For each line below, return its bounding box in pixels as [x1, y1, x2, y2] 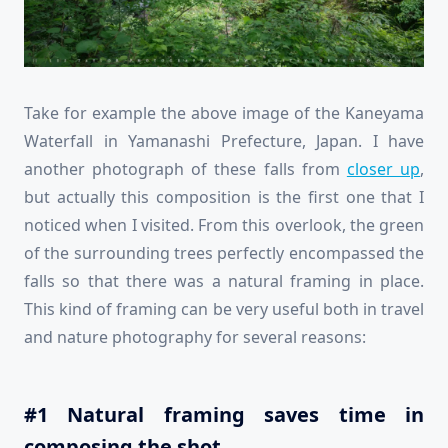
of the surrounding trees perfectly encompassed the [24, 242, 424, 265]
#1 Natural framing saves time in [24, 401, 424, 429]
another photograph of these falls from [24, 158, 347, 181]
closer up [346, 158, 421, 181]
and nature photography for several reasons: [24, 326, 366, 349]
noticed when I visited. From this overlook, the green [24, 214, 424, 237]
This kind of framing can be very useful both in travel [24, 298, 424, 321]
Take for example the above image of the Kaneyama [24, 102, 424, 125]
